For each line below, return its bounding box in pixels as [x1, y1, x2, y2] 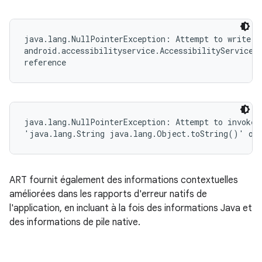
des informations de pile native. [9, 216, 140, 228]
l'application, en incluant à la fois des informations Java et [9, 202, 252, 214]
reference [24, 57, 66, 68]
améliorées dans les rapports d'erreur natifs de [9, 188, 207, 200]
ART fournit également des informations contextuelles [9, 174, 238, 186]
